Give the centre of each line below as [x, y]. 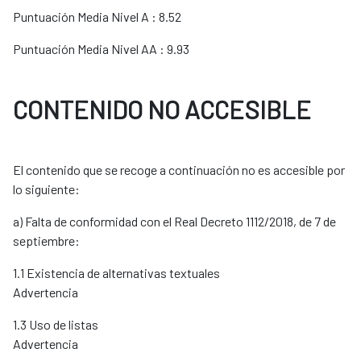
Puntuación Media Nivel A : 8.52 [97, 17]
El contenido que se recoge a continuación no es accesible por [179, 170]
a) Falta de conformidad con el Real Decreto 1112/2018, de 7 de [174, 222]
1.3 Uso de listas [56, 325]
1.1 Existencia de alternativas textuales [116, 273]
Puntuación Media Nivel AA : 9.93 [101, 49]
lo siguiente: [46, 189]
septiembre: [46, 241]
